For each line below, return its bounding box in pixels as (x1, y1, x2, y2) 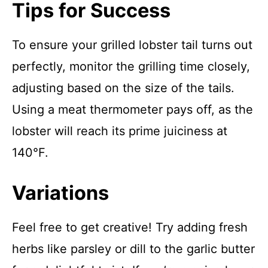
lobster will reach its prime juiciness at (12, 124, 227, 138)
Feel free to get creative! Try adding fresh (12, 220, 248, 234)
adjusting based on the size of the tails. (12, 81, 234, 95)
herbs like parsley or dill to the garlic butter (12, 242, 255, 256)
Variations (12, 181, 109, 205)
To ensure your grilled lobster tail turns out (12, 38, 252, 52)
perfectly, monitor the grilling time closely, (12, 59, 250, 74)
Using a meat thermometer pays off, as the (12, 102, 253, 117)
